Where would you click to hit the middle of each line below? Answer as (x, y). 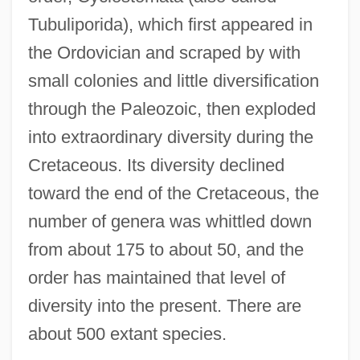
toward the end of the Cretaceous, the (173, 193)
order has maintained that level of (156, 277)
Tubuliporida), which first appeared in (170, 24)
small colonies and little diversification (173, 80)
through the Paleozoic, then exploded (172, 108)
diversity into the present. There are (164, 305)
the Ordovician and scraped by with (164, 52)
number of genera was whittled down (170, 221)
